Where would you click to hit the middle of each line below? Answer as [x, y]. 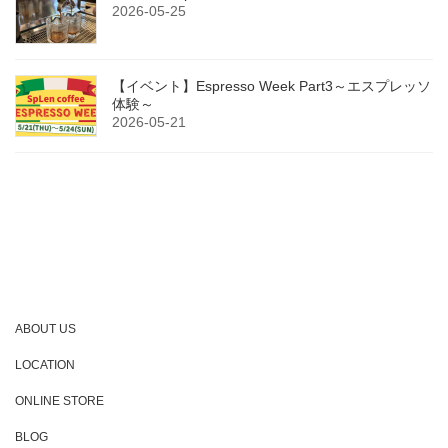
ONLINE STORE [59, 401]
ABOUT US [45, 329]
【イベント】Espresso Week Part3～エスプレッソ [271, 86]
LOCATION [45, 365]
